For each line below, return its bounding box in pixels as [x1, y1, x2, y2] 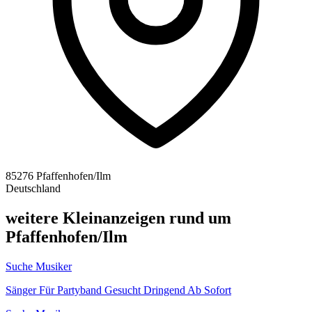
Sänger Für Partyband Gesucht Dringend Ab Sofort [6, 283, 231, 296]
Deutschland [6, 182, 61, 194]
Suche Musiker [6, 260, 72, 272]
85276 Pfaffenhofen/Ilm [6, 169, 111, 182]
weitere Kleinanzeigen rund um [6, 208, 231, 227]
